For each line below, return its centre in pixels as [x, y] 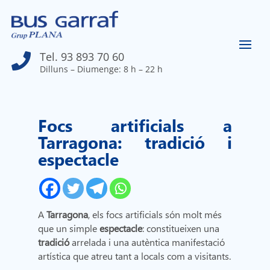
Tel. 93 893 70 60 [82, 57]
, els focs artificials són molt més [155, 215]
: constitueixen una [181, 228]
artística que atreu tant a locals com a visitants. [135, 256]
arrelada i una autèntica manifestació [147, 242]
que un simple [69, 228]
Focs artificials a [135, 125]
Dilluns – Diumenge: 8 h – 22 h [102, 69]
